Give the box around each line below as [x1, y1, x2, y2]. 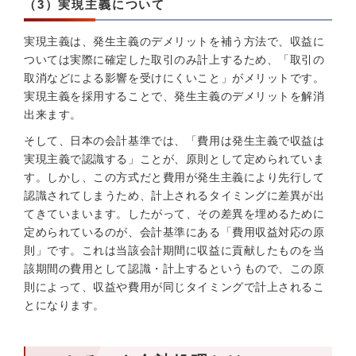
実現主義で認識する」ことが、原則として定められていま [24, 153, 325, 165]
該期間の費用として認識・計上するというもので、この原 [24, 262, 325, 275]
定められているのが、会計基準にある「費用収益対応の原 [24, 226, 325, 238]
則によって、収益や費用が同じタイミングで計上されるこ [24, 281, 325, 293]
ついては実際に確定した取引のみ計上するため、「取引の [24, 53, 325, 66]
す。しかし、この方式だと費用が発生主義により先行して [24, 171, 325, 184]
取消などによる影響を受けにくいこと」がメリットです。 [24, 72, 325, 84]
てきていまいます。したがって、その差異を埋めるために [24, 207, 325, 220]
